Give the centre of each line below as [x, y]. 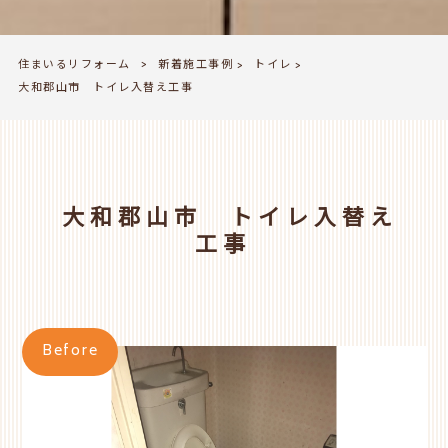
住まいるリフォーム [74, 65]
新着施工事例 [196, 65]
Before [70, 351]
